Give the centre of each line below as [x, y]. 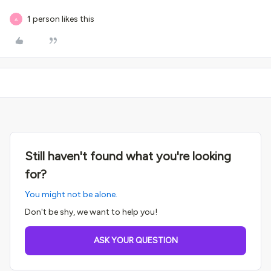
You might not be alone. [71, 194]
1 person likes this [61, 19]
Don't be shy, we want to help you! [91, 212]
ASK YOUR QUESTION [135, 240]
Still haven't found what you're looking [128, 156]
